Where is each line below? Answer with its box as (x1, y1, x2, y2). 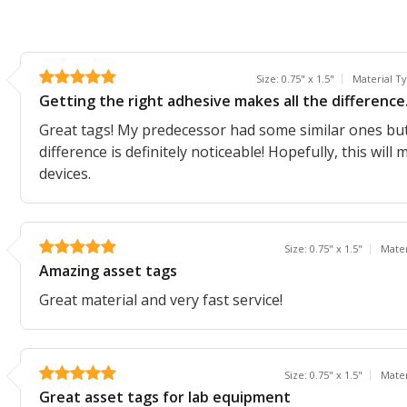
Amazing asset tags (39, 260, 177, 281)
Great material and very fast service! (39, 289, 283, 310)
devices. (39, 163, 91, 184)
